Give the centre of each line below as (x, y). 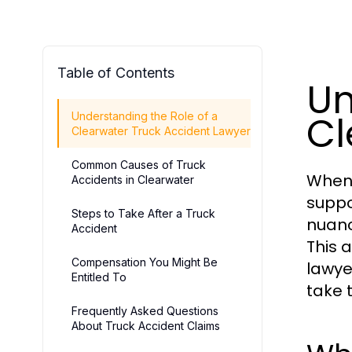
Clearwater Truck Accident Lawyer (161, 131)
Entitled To (99, 277)
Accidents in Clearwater (133, 180)
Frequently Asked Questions (145, 311)
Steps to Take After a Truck (143, 213)
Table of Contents (116, 73)
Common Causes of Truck (139, 165)
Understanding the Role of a (145, 116)
